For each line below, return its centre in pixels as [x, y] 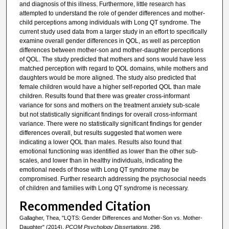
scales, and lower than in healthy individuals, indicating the [101, 160]
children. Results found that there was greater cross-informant [104, 96]
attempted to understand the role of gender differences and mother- [112, 13]
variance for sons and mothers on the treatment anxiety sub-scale [109, 105]
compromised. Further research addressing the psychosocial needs [112, 179]
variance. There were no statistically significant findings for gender [110, 123]
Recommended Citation [85, 206]
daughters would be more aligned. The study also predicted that [107, 77]
